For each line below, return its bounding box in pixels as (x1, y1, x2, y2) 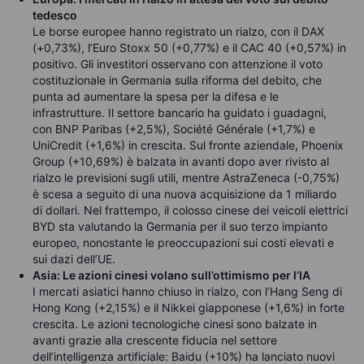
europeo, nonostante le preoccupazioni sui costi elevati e (32, 236, 334, 250)
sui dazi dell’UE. (32, 252, 115, 266)
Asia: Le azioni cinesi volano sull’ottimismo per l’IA (32, 268, 310, 283)
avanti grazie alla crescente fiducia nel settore (32, 333, 277, 348)
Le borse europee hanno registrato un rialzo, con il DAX (32, 24, 324, 39)
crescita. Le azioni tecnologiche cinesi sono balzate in (32, 317, 317, 331)
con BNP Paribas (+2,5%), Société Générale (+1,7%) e (32, 122, 315, 136)
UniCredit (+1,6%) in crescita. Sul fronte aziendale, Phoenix (32, 138, 344, 153)
